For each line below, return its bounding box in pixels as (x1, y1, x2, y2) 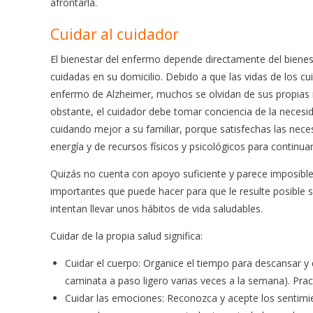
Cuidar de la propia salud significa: (50, 229, 203, 243)
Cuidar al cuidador (50, 24, 179, 45)
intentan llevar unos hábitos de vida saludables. (50, 202, 263, 216)
